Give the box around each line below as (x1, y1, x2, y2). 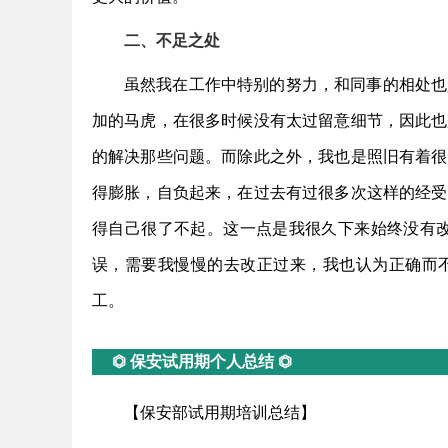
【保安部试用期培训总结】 (124, 404, 316, 421)
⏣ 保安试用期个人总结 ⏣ (112, 353, 292, 370)
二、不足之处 (124, 32, 220, 49)
